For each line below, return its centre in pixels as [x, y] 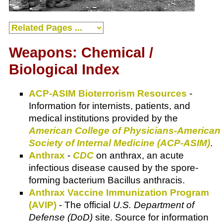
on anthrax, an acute [139, 156]
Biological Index [64, 70]
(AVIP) [43, 205]
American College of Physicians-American [125, 131]
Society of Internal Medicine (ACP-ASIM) [119, 143]
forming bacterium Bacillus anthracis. [107, 180]
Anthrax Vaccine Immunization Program [119, 193]
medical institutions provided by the [103, 118]
